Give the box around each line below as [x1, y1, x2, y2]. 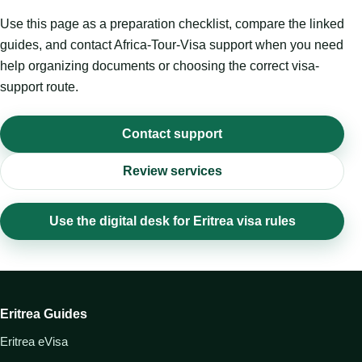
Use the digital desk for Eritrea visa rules [48, 214, 296, 229]
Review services [122, 164, 222, 179]
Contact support [122, 127, 222, 141]
